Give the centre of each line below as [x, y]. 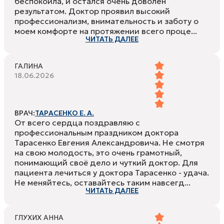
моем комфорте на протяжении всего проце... [106, 31]
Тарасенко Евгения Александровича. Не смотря [109, 143]
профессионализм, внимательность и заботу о [106, 21]
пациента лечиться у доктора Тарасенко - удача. [112, 173]
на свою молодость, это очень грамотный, [98, 153]
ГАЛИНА [29, 66]
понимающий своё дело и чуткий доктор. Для [106, 163]
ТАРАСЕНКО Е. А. [64, 113]
